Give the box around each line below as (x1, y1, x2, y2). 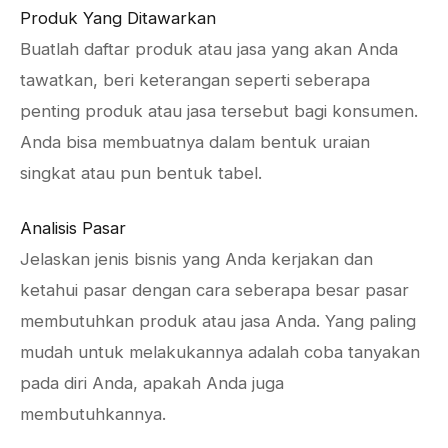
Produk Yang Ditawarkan (20, 8, 216, 28)
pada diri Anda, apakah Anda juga (20, 373, 284, 393)
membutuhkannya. (20, 404, 166, 424)
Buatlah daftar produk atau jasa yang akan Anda (20, 39, 398, 59)
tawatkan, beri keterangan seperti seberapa (20, 70, 370, 90)
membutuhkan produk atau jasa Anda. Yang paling (20, 311, 416, 331)
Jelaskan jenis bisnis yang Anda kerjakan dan (20, 249, 373, 269)
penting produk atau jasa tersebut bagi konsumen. (20, 101, 418, 121)
